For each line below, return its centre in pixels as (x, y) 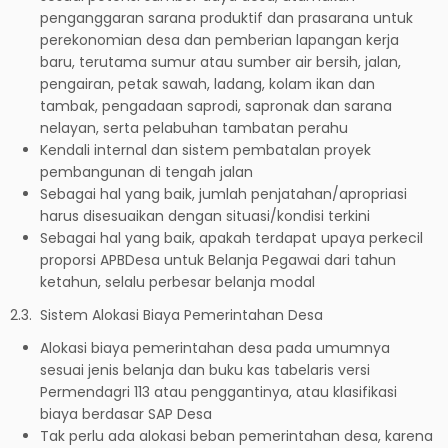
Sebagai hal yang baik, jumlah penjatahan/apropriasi (223, 193)
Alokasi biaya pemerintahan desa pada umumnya (215, 347)
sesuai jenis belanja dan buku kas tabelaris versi (205, 369)
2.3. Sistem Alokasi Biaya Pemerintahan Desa (166, 314)
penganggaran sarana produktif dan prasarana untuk (226, 17)
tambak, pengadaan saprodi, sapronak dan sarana (216, 105)
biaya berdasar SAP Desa (126, 413)
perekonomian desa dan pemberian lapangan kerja (219, 39)
